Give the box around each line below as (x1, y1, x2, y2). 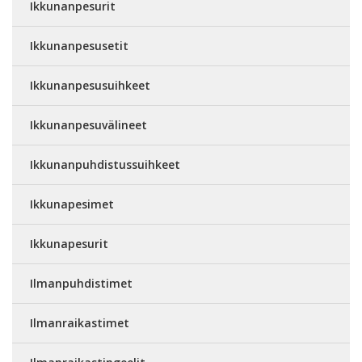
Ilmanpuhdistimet (30, 276, 133, 291)
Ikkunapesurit (30, 236, 108, 251)
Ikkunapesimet (30, 196, 114, 212)
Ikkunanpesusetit (30, 38, 128, 53)
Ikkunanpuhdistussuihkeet (30, 157, 180, 172)
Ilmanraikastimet (30, 315, 129, 330)
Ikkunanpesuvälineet (30, 117, 147, 133)
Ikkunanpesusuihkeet (30, 78, 150, 93)
